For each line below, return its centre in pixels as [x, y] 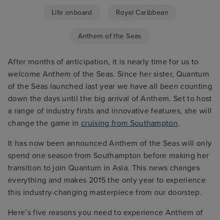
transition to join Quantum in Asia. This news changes [104, 168]
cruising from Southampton [130, 123]
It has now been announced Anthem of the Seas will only [110, 143]
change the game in [45, 123]
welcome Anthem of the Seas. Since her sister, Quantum [109, 74]
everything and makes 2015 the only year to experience [107, 180]
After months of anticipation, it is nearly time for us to [103, 62]
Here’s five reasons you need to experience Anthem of [106, 212]
